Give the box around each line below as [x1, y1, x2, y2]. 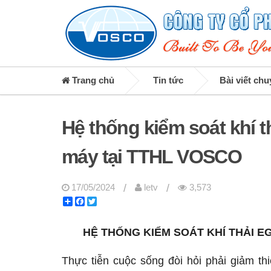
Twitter [97, 197, 123, 206]
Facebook [85, 197, 124, 206]
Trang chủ [70, 76, 114, 85]
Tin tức [153, 76, 183, 85]
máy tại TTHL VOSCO [62, 146, 242, 168]
